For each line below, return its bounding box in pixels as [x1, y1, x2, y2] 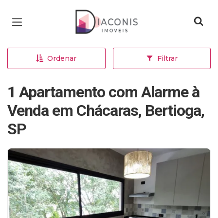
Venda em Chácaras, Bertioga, [7, 101, 204, 120]
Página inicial [73, 9, 138, 20]
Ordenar [47, 54, 77, 63]
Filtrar [157, 54, 178, 63]
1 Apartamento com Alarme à [7, 83, 200, 101]
